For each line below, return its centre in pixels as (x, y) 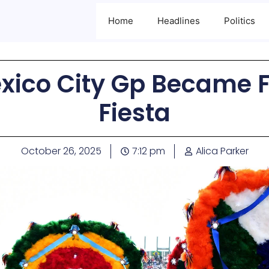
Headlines (179, 21)
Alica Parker (222, 151)
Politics (240, 21)
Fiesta (134, 113)
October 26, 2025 (61, 151)
